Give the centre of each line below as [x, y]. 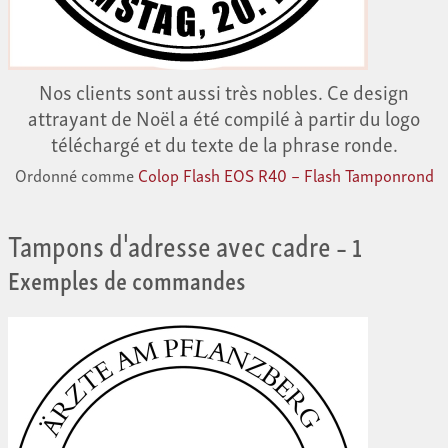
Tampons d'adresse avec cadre [169, 244]
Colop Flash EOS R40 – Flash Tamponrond [285, 175]
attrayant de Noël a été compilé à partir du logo [224, 117]
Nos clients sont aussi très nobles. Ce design [224, 91]
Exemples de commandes [127, 278]
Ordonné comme [76, 175]
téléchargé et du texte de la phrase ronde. [224, 143]
